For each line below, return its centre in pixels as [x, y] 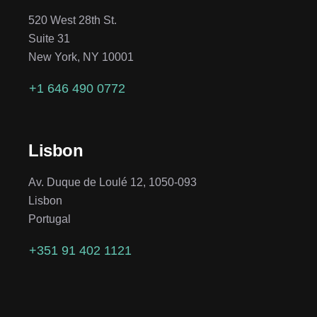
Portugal [50, 219]
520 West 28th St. [73, 20]
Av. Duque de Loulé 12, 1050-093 [113, 182]
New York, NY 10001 [81, 57]
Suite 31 [49, 39]
